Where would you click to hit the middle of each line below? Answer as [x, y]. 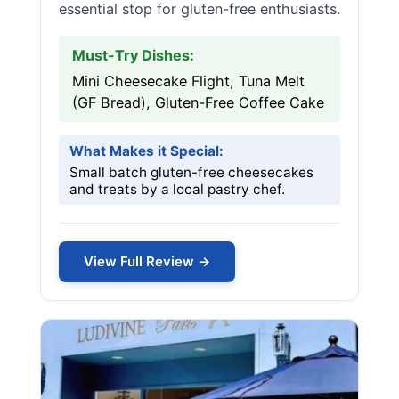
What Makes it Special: [147, 151]
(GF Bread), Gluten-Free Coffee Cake [198, 102]
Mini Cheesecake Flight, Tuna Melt [188, 81]
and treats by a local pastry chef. [177, 189]
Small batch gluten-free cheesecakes [191, 172]
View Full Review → [147, 261]
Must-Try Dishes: [133, 55]
